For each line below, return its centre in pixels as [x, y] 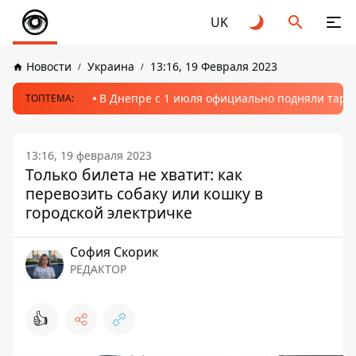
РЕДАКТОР [98, 269]
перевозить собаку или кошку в [144, 193]
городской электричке [109, 213]
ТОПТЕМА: [50, 98]
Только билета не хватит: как [134, 174]
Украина [111, 66]
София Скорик [114, 252]
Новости [49, 66]
